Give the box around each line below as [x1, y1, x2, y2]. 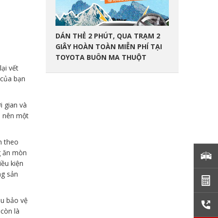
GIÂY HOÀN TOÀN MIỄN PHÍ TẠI [55, 41, 162, 51]
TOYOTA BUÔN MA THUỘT [55, 52, 146, 62]
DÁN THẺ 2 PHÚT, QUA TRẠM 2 [55, 31, 160, 40]
